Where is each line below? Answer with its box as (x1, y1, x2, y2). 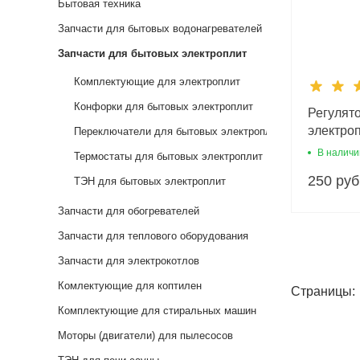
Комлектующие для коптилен (58, 279, 202, 292)
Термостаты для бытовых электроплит (74, 149, 263, 162)
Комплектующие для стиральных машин (58, 304, 256, 317)
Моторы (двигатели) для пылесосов (58, 329, 233, 342)
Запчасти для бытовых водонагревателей (58, 22, 262, 35)
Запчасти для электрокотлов (58, 254, 199, 267)
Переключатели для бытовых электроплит (74, 125, 282, 137)
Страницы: (291, 284, 355, 298)
